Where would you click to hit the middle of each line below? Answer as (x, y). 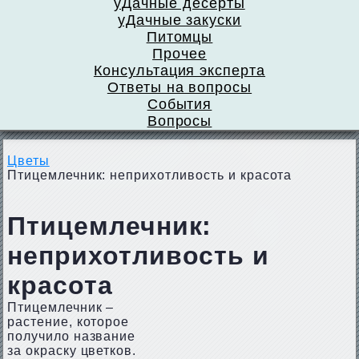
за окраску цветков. (72, 351)
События (179, 104)
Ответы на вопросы (179, 87)
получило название (71, 336)
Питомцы (179, 37)
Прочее (179, 54)
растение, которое (68, 322)
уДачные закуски (179, 20)
